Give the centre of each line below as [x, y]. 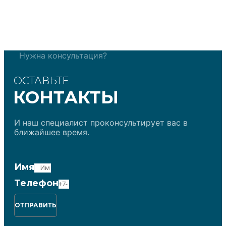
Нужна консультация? [63, 55]
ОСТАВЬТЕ [41, 80]
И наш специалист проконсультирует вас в [101, 122]
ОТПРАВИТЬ [36, 205]
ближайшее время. [52, 132]
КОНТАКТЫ [66, 97]
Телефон [36, 183]
